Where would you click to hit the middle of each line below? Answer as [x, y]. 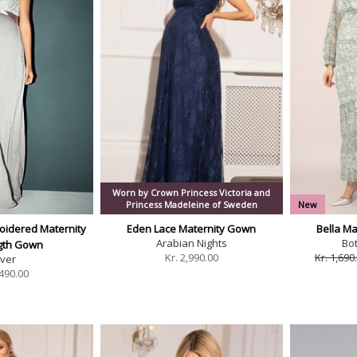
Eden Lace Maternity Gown [192, 229]
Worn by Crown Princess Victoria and [192, 193]
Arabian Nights [191, 243]
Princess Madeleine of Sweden [191, 205]
